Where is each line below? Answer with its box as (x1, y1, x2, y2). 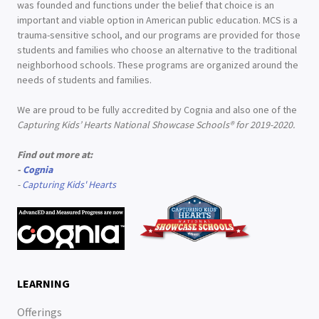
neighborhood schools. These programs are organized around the (17, 58, 298, 71)
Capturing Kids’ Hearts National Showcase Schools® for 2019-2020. (17, 118, 295, 131)
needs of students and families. (17, 73, 152, 86)
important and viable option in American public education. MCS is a (17, 14, 298, 26)
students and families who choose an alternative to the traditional (17, 43, 297, 56)
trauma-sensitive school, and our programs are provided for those (17, 28, 300, 41)
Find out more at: (17, 148, 93, 161)
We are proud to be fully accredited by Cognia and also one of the (17, 103, 297, 116)
